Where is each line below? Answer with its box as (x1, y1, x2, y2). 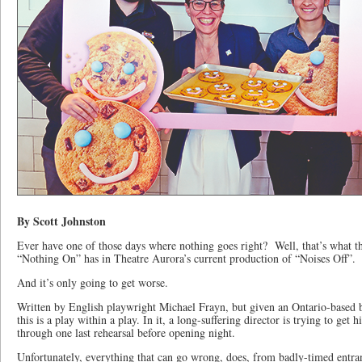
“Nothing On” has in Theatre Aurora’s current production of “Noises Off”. (17, 250, 360, 266)
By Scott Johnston (17, 213, 106, 229)
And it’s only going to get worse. (17, 275, 168, 290)
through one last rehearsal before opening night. (17, 325, 235, 340)
